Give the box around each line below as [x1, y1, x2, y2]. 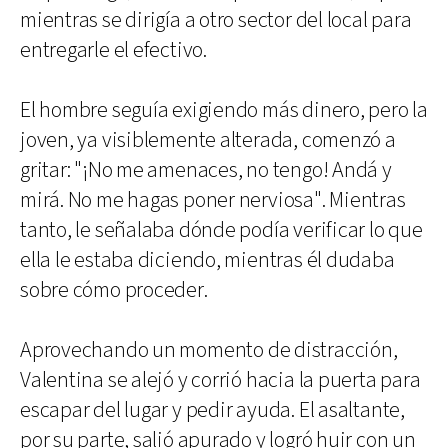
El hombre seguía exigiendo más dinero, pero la [20, 95, 428, 125]
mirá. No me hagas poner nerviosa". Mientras [20, 185, 406, 215]
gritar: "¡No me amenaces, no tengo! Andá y [20, 155, 392, 185]
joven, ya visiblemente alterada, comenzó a [20, 125, 396, 155]
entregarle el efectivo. [20, 35, 207, 65]
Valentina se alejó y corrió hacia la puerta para [20, 365, 421, 395]
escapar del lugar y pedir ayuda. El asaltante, [20, 395, 405, 425]
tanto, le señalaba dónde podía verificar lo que [20, 215, 423, 245]
